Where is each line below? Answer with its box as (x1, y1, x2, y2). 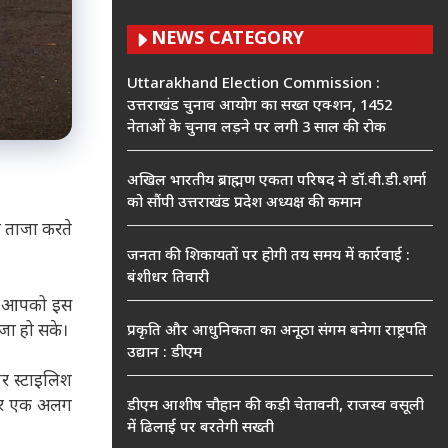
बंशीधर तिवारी (127, 269, 209, 288)
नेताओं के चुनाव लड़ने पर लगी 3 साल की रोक (127, 119, 386, 138)
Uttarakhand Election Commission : (127, 75, 380, 94)
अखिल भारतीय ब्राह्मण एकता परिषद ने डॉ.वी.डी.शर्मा (127, 172, 426, 191)
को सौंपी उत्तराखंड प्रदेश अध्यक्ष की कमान (127, 194, 362, 213)
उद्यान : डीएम (127, 344, 202, 363)
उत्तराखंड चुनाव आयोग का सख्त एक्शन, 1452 (127, 97, 392, 116)
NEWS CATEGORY (151, 28, 304, 51)
